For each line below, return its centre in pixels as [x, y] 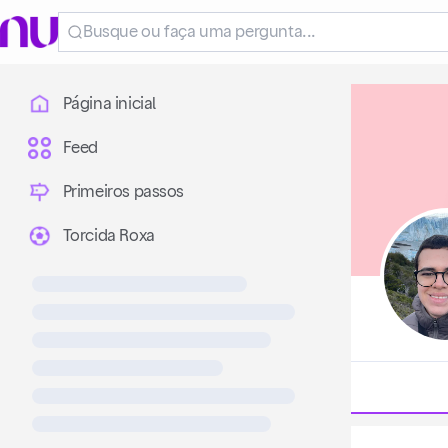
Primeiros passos [123, 192]
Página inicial [109, 104]
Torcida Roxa [108, 236]
